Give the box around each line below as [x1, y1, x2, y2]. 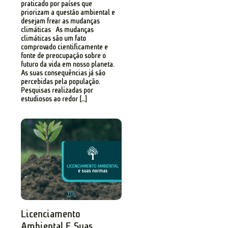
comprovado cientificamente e [21, 43, 108, 52]
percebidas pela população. [21, 77, 101, 87]
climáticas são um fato [21, 34, 87, 43]
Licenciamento [21, 208, 81, 220]
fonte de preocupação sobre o [21, 51, 106, 61]
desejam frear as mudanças [21, 17, 100, 26]
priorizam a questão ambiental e [21, 8, 116, 17]
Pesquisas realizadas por [21, 86, 94, 95]
